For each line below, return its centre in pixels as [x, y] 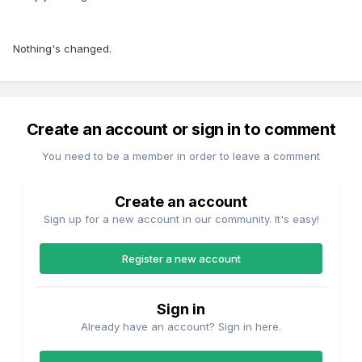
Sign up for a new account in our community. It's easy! [181, 219]
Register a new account [181, 259]
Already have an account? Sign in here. [181, 327]
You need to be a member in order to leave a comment [181, 156]
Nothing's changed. [62, 49]
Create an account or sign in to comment [181, 130]
